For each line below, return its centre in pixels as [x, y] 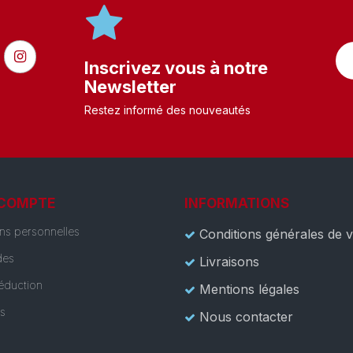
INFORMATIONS [237, 203]
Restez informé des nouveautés [168, 110]
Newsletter [131, 86]
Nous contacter [246, 316]
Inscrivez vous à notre [176, 67]
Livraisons [229, 261]
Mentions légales [249, 289]
